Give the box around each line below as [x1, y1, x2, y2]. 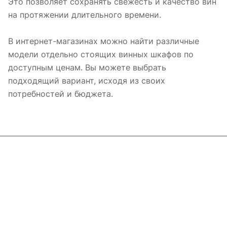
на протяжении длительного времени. [8, 9, 161, 20]
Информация [8, 185, 60, 195]
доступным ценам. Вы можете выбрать [8, 62, 166, 72]
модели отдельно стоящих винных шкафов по [8, 49, 194, 59]
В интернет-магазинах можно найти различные [8, 35, 199, 46]
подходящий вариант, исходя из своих [8, 75, 165, 86]
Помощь [8, 203, 43, 213]
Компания [8, 167, 48, 177]
